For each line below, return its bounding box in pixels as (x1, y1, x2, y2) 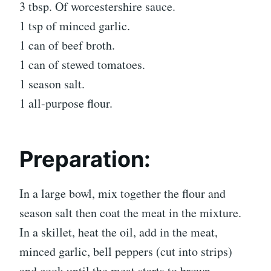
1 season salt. (19, 75, 85, 92)
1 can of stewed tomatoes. (19, 56, 145, 73)
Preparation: (19, 145, 151, 172)
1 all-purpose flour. (19, 94, 113, 111)
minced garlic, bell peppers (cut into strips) (19, 243, 232, 260)
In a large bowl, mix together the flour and (19, 184, 226, 201)
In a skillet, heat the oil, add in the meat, (19, 223, 218, 240)
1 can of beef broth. (19, 36, 115, 53)
